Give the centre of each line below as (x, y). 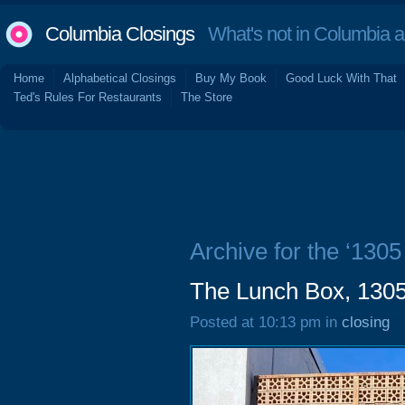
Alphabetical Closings (120, 78)
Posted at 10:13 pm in (266, 322)
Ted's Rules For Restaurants (88, 97)
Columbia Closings (120, 34)
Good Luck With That (341, 78)
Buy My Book (231, 78)
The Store (207, 97)
